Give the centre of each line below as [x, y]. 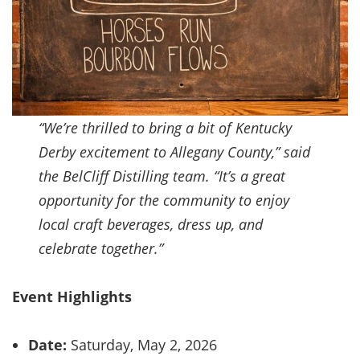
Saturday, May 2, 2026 [144, 344]
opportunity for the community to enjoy [164, 200]
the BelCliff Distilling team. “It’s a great [162, 176]
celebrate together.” [101, 248]
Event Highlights [72, 296]
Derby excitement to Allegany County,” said [175, 151]
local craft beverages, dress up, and [151, 224]
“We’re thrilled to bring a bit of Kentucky [166, 127]
